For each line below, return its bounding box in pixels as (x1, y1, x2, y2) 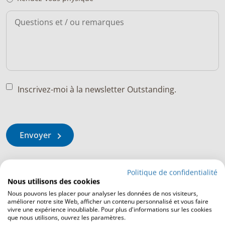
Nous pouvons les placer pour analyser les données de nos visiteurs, (8, 189, 198, 198)
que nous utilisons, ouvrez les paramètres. (8, 213, 126, 222)
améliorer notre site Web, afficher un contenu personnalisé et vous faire (8, 197, 208, 206)
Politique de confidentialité (127, 167, 217, 177)
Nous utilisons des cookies (8, 176, 100, 186)
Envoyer (20, 130, 52, 141)
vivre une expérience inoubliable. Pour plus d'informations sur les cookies (8, 205, 212, 214)
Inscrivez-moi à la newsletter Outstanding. (18, 84, 176, 95)
